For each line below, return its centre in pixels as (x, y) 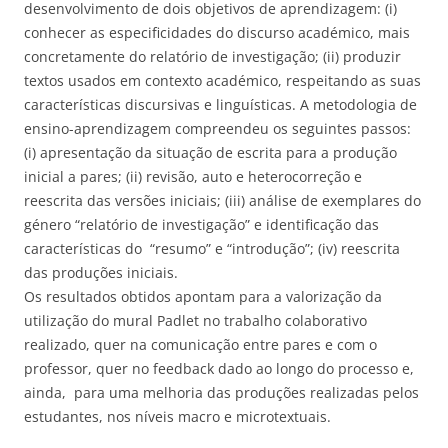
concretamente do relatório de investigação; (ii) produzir (212, 57)
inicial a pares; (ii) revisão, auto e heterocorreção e (193, 177)
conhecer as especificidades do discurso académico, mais (217, 33)
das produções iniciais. (101, 273)
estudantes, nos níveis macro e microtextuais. (177, 417)
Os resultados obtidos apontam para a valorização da (203, 297)
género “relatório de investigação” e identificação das (201, 225)
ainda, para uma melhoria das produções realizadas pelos (221, 393)
